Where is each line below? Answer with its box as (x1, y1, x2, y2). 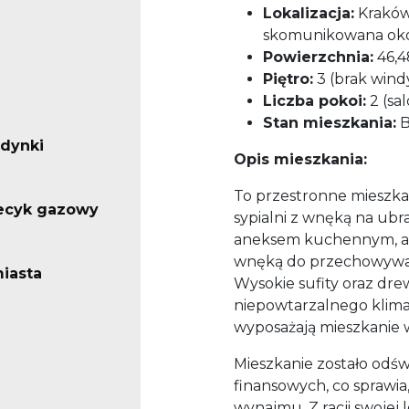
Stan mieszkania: (263, 114, 396, 132)
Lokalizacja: (263, 5, 354, 23)
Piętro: (263, 70, 313, 89)
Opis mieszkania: (234, 151, 367, 169)
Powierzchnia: (263, 48, 373, 67)
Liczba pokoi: (263, 92, 366, 110)
